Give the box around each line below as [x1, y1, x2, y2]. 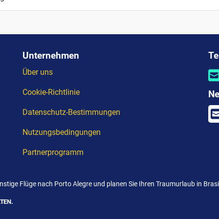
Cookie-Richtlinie [22, 87, 80, 97]
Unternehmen [22, 49, 79, 61]
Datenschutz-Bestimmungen [22, 107, 120, 117]
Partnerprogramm [22, 147, 84, 157]
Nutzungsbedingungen [22, 127, 101, 137]
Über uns [22, 67, 53, 77]
